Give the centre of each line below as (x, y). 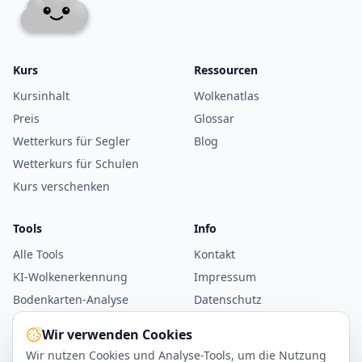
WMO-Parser (47, 345)
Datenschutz (228, 300)
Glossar (214, 119)
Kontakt (215, 255)
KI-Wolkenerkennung (70, 277)
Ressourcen (226, 70)
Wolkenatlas (227, 96)
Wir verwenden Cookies (117, 335)
